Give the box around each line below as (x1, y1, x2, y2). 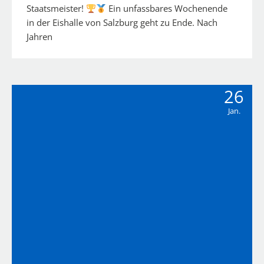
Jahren (27, 31, 52, 43)
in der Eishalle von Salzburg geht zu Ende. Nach (27, 16, 217, 29)
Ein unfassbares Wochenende (106, 2, 228, 15)
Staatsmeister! (27, 2, 86, 15)
